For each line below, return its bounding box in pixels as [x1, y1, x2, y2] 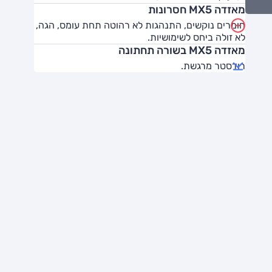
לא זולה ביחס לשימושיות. [148, 32, 245, 43]
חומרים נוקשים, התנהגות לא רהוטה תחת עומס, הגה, [36, 19, 245, 31]
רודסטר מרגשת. [181, 60, 245, 72]
